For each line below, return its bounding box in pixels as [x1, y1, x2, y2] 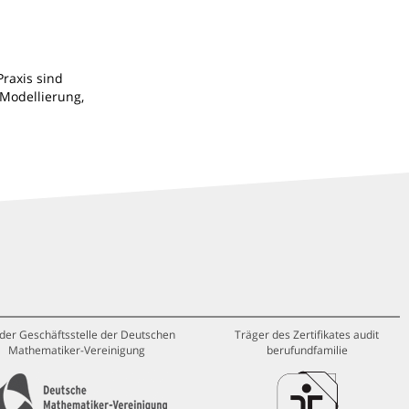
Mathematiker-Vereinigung [8, 342, 145, 358]
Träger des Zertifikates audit [235, 327, 379, 342]
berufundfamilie [266, 342, 348, 358]
